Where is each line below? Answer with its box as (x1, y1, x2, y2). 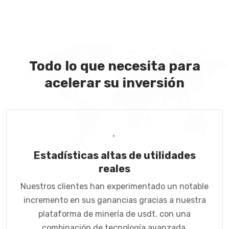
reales (99, 162, 130, 175)
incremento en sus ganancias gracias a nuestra (23, 195, 206, 205)
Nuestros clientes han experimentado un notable (20, 181, 209, 191)
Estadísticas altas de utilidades (33, 149, 196, 162)
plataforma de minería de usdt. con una (38, 209, 191, 219)
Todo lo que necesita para (29, 58, 200, 74)
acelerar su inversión (44, 75, 185, 91)
